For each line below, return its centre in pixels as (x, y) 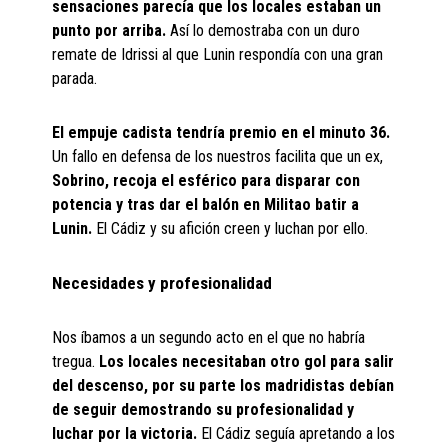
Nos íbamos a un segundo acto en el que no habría (209, 337)
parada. (75, 78)
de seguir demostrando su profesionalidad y (203, 409)
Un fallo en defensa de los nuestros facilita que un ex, (218, 156)
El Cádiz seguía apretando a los (296, 433)
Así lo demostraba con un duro (263, 30)
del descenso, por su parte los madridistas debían (223, 385)
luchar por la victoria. (125, 433)
